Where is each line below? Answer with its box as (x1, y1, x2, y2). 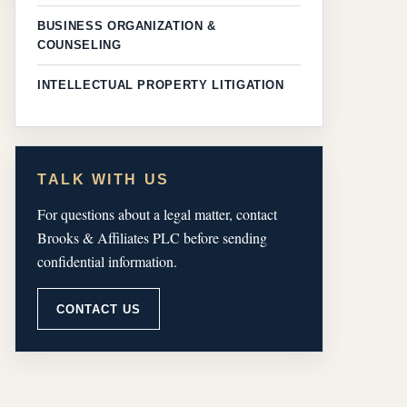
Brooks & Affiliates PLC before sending (37, 228, 267, 248)
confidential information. (37, 252, 177, 272)
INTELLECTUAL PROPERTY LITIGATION (37, 78, 284, 93)
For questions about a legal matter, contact (37, 204, 277, 224)
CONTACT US (56, 302, 142, 316)
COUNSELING (37, 38, 122, 53)
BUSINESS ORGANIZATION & (37, 19, 216, 34)
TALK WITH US (37, 172, 170, 188)
